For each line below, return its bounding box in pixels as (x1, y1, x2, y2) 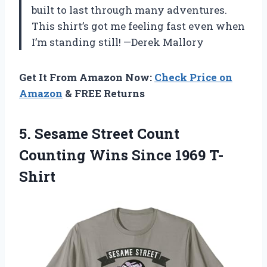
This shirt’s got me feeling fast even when (32, 18, 245, 33)
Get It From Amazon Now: (19, 70, 154, 84)
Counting (19, 145, 86, 164)
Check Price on (154, 70, 232, 84)
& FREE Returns (63, 86, 145, 100)
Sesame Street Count (35, 123, 179, 143)
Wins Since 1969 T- (86, 145, 223, 164)
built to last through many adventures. (32, 2, 227, 17)
